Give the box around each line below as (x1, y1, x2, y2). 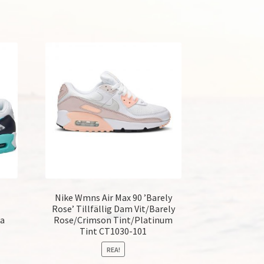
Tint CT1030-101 (80, 225, 147, 237)
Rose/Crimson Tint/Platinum (54, 213, 173, 226)
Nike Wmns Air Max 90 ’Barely (54, 191, 172, 203)
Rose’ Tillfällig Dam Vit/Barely (51, 202, 175, 214)
